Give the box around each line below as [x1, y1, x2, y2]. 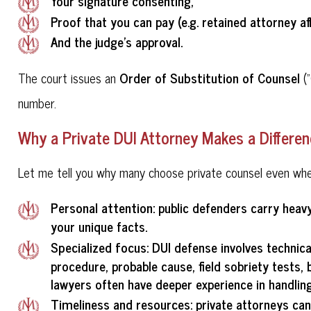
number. [18, 92, 60, 113]
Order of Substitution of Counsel [119, 66, 301, 88]
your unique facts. [50, 216, 147, 237]
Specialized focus [50, 235, 146, 258]
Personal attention [50, 196, 153, 219]
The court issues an [18, 67, 120, 88]
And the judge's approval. [50, 31, 183, 53]
